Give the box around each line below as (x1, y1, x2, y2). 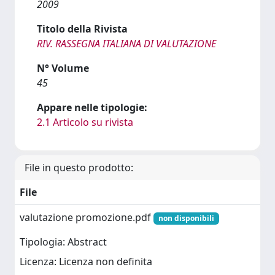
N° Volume (37, 61, 89, 75)
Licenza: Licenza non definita (20, 255, 152, 269)
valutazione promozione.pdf (20, 211, 153, 224)
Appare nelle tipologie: (37, 101, 147, 114)
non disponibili (158, 213, 214, 223)
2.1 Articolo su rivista (37, 115, 133, 129)
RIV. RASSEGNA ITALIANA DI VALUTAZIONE (37, 37, 216, 50)
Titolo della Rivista (37, 22, 128, 36)
